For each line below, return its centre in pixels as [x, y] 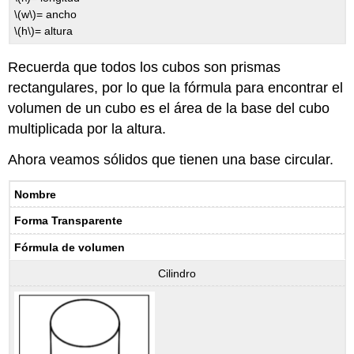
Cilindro [177, 273]
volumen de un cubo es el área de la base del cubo [169, 109]
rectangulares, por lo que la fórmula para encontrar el [176, 88]
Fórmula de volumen [70, 247]
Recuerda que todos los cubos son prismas [145, 68]
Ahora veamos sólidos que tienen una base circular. [171, 160]
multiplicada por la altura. [87, 129]
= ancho [57, 14]
